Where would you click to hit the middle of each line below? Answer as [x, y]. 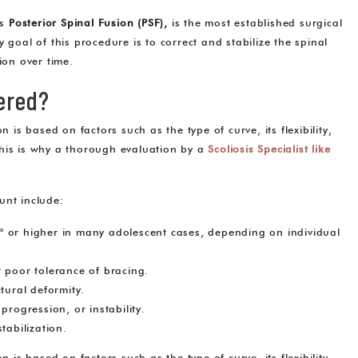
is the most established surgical [255, 24]
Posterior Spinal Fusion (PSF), [89, 24]
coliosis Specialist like [272, 150]
